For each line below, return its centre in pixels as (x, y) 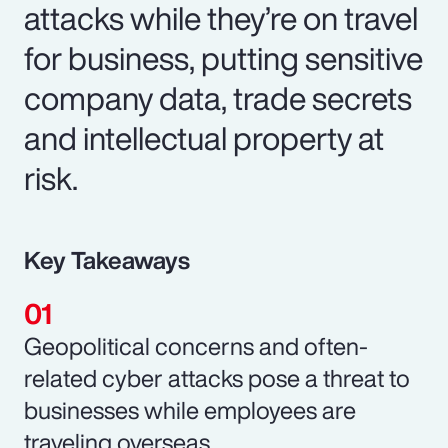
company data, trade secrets (218, 97)
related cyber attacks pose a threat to (217, 377)
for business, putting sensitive (223, 57)
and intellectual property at (204, 137)
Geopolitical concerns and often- (196, 345)
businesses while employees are (190, 409)
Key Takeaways (107, 259)
